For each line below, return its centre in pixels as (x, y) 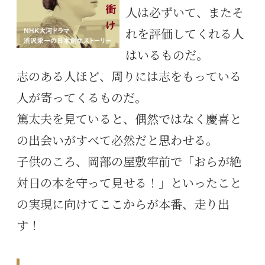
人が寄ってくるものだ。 (82, 98)
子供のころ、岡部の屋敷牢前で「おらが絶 (129, 162)
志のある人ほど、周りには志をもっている (129, 77)
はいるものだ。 (167, 56)
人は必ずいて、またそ (185, 13)
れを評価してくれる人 (185, 35)
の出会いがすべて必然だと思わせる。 (117, 141)
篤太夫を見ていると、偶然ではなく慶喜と (129, 120)
